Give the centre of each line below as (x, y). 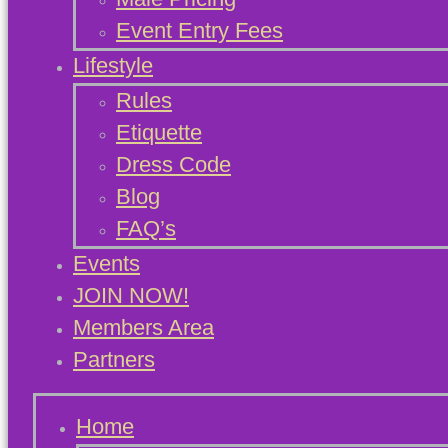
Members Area (143, 327)
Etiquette (159, 132)
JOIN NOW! (131, 295)
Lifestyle (113, 65)
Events (106, 263)
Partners (114, 359)
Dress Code (173, 164)
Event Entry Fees (199, 30)
